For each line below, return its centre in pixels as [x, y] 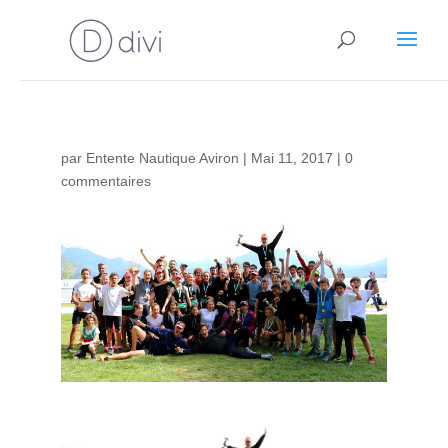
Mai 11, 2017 [291, 158]
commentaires [105, 181]
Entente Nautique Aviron [162, 158]
